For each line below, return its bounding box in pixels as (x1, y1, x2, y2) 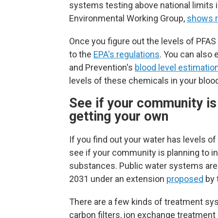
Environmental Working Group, (69, 13, 187, 24)
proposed (166, 174, 203, 184)
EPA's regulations (93, 49, 160, 60)
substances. (69, 161, 117, 171)
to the (69, 49, 93, 60)
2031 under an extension (69, 174, 166, 184)
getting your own (69, 109, 168, 125)
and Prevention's (69, 62, 135, 73)
